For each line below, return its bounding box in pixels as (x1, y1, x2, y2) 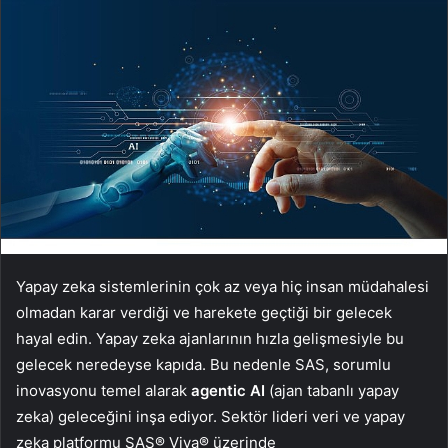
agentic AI (191, 380, 265, 400)
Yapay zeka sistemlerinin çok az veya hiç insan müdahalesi (16, 276, 429, 296)
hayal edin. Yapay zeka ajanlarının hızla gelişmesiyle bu (16, 328, 404, 348)
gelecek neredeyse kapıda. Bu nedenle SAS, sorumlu (16, 354, 391, 374)
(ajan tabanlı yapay (265, 380, 399, 400)
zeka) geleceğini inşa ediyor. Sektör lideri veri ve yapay (16, 406, 405, 426)
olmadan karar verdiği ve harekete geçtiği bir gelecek (16, 302, 392, 322)
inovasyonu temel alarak (16, 380, 191, 400)
